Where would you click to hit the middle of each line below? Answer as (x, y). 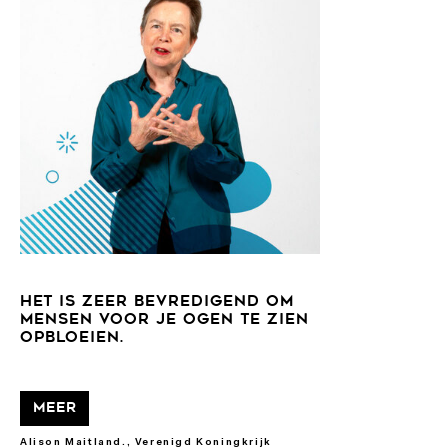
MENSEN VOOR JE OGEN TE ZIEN (164, 320)
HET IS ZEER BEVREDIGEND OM (157, 302)
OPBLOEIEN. (72, 338)
